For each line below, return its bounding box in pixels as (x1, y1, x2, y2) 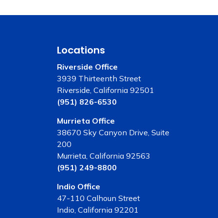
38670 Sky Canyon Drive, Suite (57, 127, 169, 137)
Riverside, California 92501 (57, 85, 154, 95)
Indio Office (57, 182, 100, 191)
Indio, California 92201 (57, 205, 139, 215)
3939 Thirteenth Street (57, 73, 141, 83)
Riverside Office (57, 62, 118, 72)
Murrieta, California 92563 (57, 151, 150, 161)
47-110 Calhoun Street (57, 193, 140, 203)
